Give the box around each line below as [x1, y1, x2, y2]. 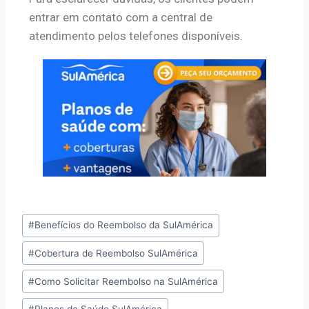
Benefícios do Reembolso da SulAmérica [34, 219, 214, 231]
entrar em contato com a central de [29, 10, 212, 24]
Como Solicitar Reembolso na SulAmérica [34, 275, 219, 287]
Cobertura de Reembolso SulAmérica [34, 247, 199, 259]
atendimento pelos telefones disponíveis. [29, 28, 243, 43]
